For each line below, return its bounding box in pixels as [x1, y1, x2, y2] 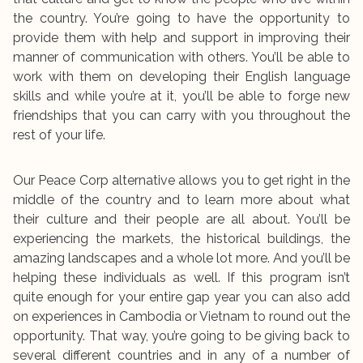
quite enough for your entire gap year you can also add [13, 289, 350, 305]
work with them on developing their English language [13, 69, 350, 85]
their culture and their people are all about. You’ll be [13, 211, 350, 228]
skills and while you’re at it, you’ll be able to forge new [13, 88, 350, 105]
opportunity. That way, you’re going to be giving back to [13, 328, 350, 344]
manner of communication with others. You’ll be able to [13, 49, 350, 66]
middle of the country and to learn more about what [13, 192, 350, 208]
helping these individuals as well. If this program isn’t [13, 270, 350, 286]
